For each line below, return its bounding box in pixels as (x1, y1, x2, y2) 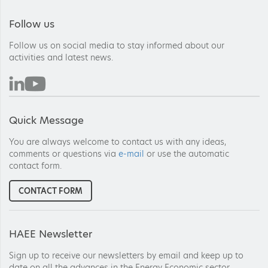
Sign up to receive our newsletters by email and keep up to (9, 249, 243, 261)
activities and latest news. (9, 51, 113, 63)
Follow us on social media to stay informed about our (9, 39, 224, 51)
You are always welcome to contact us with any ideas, (9, 135, 226, 148)
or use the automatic (144, 147, 229, 160)
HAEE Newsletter (9, 226, 92, 241)
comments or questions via (9, 147, 118, 160)
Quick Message (9, 112, 84, 127)
